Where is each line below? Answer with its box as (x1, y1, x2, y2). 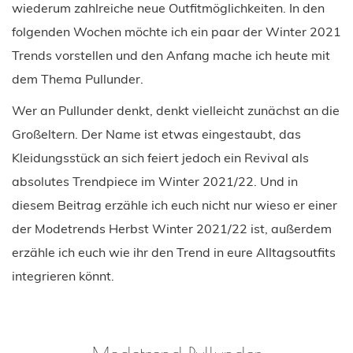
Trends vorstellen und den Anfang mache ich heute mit (12, 46, 330, 63)
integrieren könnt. (12, 267, 114, 284)
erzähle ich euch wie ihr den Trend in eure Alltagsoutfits (12, 243, 336, 260)
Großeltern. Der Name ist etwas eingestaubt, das (12, 125, 301, 142)
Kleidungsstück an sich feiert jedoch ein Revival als (12, 149, 309, 165)
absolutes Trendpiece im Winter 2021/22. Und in (12, 173, 298, 189)
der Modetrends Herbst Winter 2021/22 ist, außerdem (12, 220, 332, 236)
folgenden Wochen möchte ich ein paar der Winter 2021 (12, 23, 341, 39)
